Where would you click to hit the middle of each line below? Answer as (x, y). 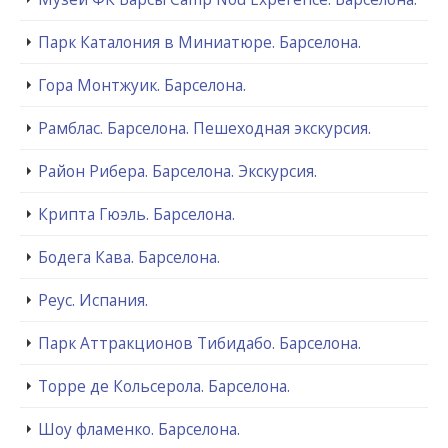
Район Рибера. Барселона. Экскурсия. (177, 170)
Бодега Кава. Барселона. (129, 256)
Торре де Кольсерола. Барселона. (164, 385)
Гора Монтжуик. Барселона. (142, 84)
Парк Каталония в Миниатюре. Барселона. (199, 41)
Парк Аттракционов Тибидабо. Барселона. (199, 342)
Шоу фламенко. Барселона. (139, 428)
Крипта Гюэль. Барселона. (136, 213)
